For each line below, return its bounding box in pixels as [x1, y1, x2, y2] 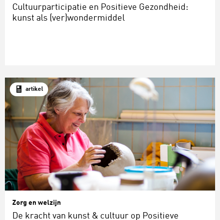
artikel [26, 86, 43, 93]
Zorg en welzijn [12, 199, 61, 207]
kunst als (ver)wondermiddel [12, 14, 125, 23]
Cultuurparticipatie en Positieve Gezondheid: [12, 3, 188, 12]
